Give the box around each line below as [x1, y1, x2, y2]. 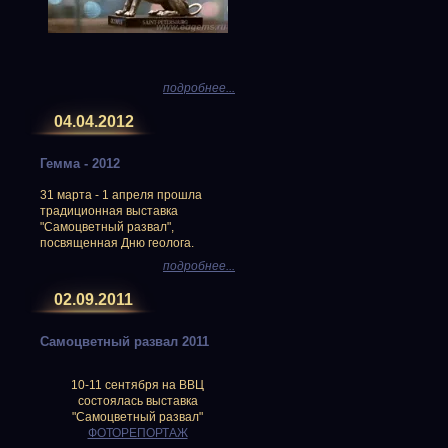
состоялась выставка [77, 394, 198, 408]
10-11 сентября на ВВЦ [71, 378, 204, 392]
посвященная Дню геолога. [40, 236, 194, 250]
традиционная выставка [40, 204, 178, 218]
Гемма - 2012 [40, 156, 120, 171]
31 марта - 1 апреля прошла [40, 188, 202, 202]
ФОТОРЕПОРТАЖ [87, 426, 188, 440]
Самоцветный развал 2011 [40, 334, 209, 349]
